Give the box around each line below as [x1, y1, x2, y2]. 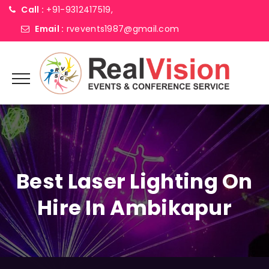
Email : [35, 23, 64, 35]
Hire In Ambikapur [37, 193, 232, 222]
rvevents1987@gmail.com [66, 23, 180, 35]
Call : [21, 4, 44, 16]
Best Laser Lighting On [16, 167, 253, 196]
